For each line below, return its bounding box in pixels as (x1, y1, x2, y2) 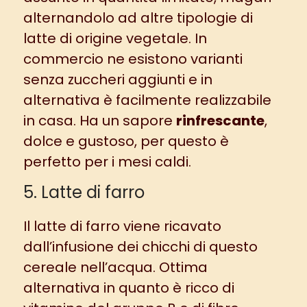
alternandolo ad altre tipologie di (23, 8, 253, 28)
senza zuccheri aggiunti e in (23, 70, 212, 90)
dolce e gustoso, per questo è (23, 132, 229, 151)
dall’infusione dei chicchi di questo (23, 237, 258, 257)
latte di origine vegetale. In (23, 29, 207, 49)
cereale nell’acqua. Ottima (23, 258, 208, 278)
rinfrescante (175, 111, 265, 131)
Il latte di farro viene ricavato (23, 217, 221, 236)
